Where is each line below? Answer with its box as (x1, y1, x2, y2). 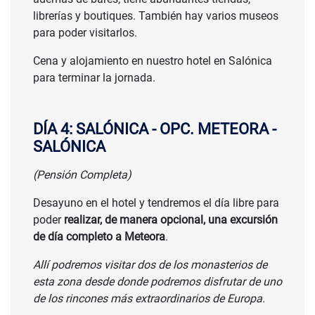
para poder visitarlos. (33, 26, 137, 40)
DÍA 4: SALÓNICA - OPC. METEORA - (33, 120, 276, 139)
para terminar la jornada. (33, 71, 155, 85)
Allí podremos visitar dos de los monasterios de (33, 258, 267, 272)
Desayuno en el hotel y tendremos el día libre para (33, 196, 279, 210)
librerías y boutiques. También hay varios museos (33, 9, 278, 23)
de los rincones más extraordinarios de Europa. (33, 292, 265, 306)
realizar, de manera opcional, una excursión (64, 213, 278, 227)
